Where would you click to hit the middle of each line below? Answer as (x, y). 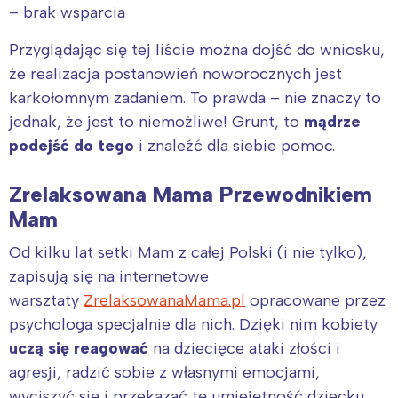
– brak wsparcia (67, 12)
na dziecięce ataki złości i (244, 348)
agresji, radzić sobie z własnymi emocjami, (164, 372)
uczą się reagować (79, 348)
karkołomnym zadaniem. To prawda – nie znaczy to (195, 97)
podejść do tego (72, 145)
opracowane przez (315, 300)
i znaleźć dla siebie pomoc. (235, 145)
